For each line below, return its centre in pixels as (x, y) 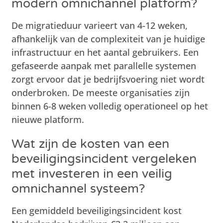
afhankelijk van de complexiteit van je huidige (109, 39)
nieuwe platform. (48, 119)
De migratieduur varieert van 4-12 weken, (100, 25)
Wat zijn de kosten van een (91, 144)
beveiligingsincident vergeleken (104, 159)
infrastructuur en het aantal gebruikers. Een (105, 52)
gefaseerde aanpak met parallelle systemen (104, 65)
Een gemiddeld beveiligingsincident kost (97, 210)
